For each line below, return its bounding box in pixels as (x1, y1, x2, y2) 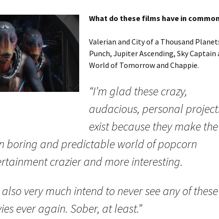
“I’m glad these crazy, (89, 84, 187, 99)
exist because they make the (89, 119, 218, 134)
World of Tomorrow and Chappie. (89, 60, 199, 70)
